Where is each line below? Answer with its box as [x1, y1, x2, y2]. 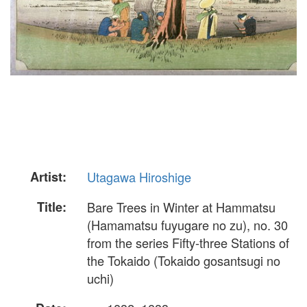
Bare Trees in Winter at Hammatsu [87, 198, 275, 217]
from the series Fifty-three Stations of [87, 234, 289, 252]
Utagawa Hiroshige [87, 168, 191, 186]
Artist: [30, 168, 66, 186]
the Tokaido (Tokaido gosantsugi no [87, 251, 280, 270]
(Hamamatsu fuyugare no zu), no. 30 [87, 216, 288, 234]
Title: [37, 198, 66, 217]
